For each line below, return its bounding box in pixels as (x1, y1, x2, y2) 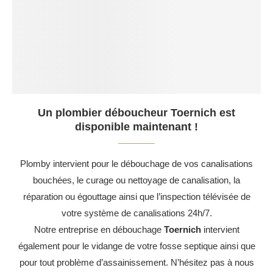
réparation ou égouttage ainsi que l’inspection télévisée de (23, 191, 250, 202)
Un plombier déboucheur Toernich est (38, 106, 235, 119)
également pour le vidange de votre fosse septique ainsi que (18, 240, 255, 251)
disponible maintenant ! (75, 120, 198, 133)
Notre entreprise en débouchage (34, 224, 164, 235)
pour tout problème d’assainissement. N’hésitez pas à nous (19, 257, 254, 268)
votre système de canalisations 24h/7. (61, 207, 212, 218)
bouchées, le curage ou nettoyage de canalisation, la (33, 174, 240, 185)
